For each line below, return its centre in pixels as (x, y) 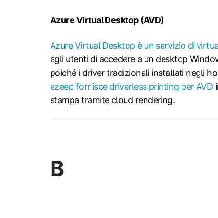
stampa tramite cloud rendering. (113, 100)
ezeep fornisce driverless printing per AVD (132, 86)
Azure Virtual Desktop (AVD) (107, 20)
